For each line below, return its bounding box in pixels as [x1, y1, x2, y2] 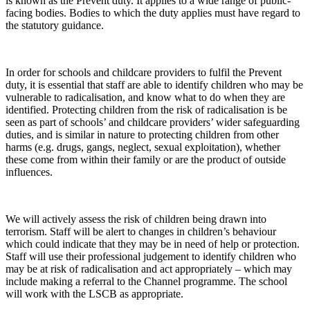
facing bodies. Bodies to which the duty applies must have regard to [6, 7, 300, 19]
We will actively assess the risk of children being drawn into [6, 213, 266, 226]
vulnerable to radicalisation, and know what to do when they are [6, 91, 285, 104]
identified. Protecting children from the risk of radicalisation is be [6, 104, 287, 116]
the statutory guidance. [6, 19, 104, 32]
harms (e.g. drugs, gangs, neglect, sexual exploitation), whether [6, 141, 280, 154]
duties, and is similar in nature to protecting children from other [6, 129, 279, 141]
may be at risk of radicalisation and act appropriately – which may [6, 263, 292, 275]
